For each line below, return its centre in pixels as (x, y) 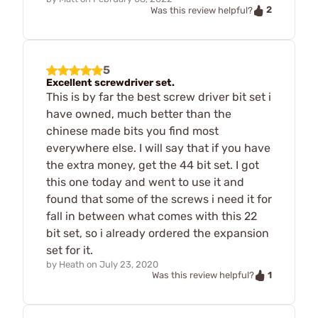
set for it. (70, 250)
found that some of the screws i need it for (159, 199)
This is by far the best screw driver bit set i (159, 97)
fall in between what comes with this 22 (152, 216)
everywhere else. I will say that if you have (158, 148)
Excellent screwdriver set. (110, 82)
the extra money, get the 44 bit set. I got (153, 165)
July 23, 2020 (129, 264)
